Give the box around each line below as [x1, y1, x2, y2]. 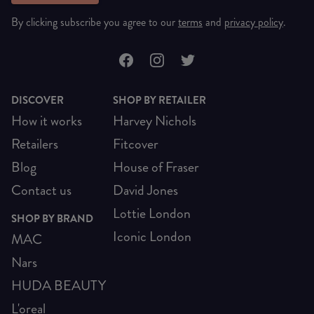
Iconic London [113, 226, 191, 247]
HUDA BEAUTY [11, 275, 106, 296]
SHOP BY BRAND [11, 210, 93, 226]
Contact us [11, 179, 71, 200]
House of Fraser [113, 156, 199, 177]
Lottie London [113, 203, 191, 224]
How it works [11, 110, 82, 131]
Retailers [11, 133, 58, 154]
